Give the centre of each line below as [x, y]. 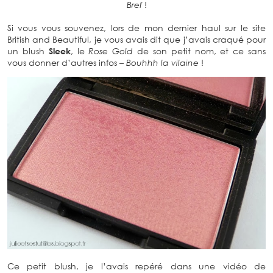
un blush [28, 51]
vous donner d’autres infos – [67, 62]
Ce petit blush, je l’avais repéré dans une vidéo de [136, 266]
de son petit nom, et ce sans [200, 51]
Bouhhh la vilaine [162, 62]
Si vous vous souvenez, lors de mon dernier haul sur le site [136, 27]
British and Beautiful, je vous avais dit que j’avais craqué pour [136, 39]
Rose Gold [111, 51]
